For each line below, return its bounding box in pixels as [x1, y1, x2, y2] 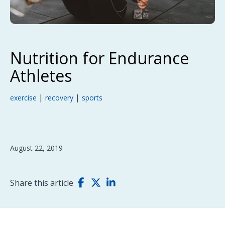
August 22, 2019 [10, 143, 63, 153]
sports [82, 93, 102, 103]
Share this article [10, 177, 73, 189]
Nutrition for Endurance [10, 47, 189, 69]
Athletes [10, 65, 72, 87]
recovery [45, 93, 73, 103]
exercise [10, 93, 37, 103]
